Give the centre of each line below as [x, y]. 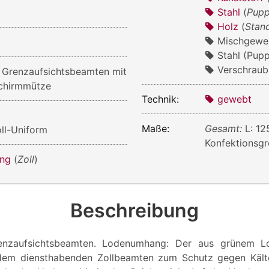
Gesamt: [225, 128]
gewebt [235, 99]
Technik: [160, 99]
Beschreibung [134, 210]
